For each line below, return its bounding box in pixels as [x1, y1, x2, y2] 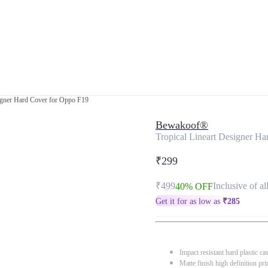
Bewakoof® [156, 119, 208, 131]
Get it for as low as [156, 197, 223, 206]
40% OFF [175, 181, 213, 191]
